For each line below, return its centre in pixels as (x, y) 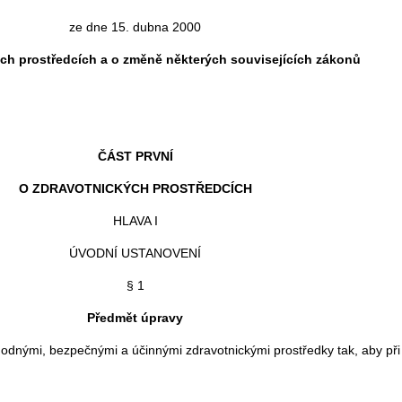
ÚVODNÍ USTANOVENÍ (135, 253)
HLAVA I (135, 220)
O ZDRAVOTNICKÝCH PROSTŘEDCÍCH (135, 188)
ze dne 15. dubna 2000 (135, 26)
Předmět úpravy (135, 317)
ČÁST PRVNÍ (135, 156)
